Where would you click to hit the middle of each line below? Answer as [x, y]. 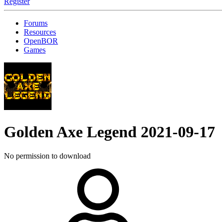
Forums [36, 23]
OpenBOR [41, 41]
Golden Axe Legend [72, 132]
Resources [40, 32]
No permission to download [47, 156]
